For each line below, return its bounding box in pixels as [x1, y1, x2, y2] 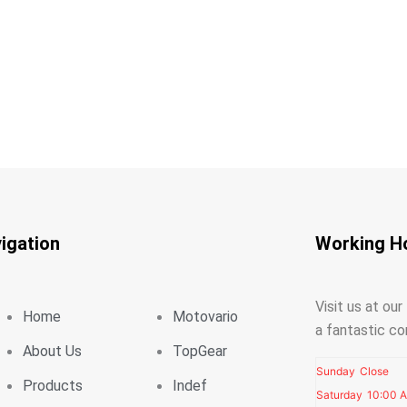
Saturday [315, 388, 362, 402]
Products [22, 377, 83, 394]
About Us [22, 342, 82, 360]
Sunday [315, 364, 355, 378]
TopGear [172, 342, 227, 360]
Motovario [172, 308, 238, 325]
